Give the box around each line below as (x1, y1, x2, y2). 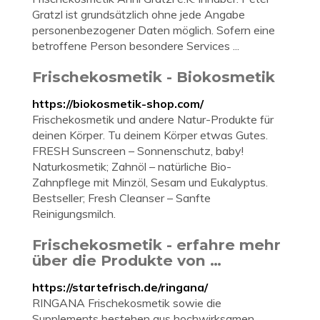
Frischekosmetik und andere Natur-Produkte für (32, 112, 274, 126)
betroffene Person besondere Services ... (32, 39, 239, 53)
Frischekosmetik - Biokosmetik (32, 68, 275, 86)
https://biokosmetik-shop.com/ (32, 96, 204, 111)
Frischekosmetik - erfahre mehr (32, 236, 281, 254)
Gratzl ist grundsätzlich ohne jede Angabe (32, 7, 245, 21)
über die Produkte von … (32, 251, 221, 269)
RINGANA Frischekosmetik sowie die (32, 296, 221, 310)
